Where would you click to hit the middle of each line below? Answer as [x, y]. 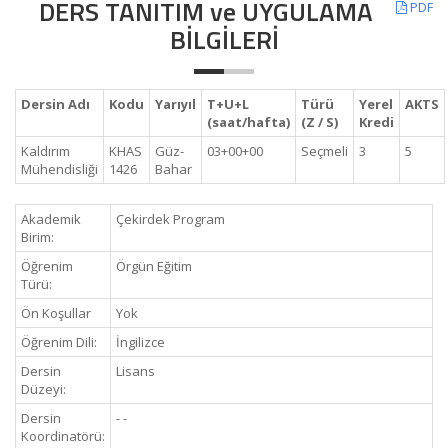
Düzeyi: [43, 389]
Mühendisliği [59, 169]
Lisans [135, 371]
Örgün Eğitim [154, 266]
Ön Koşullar [56, 313]
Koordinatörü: [63, 436]
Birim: [37, 237]
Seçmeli [324, 151]
